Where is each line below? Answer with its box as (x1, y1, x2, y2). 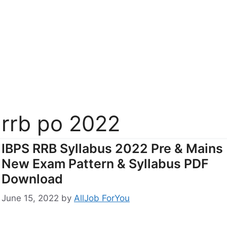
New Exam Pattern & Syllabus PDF (2, 156, 209, 171)
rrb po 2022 (2, 110, 120, 136)
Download (2, 171, 63, 186)
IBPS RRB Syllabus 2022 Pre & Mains (2, 140, 223, 156)
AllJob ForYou (74, 193, 130, 204)
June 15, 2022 (2, 193, 59, 204)
